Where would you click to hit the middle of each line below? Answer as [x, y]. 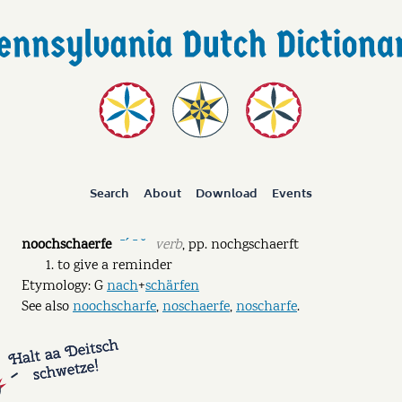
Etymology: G [64, 287]
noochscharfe [114, 308]
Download [226, 194]
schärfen [172, 287]
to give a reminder [115, 267]
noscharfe [267, 308]
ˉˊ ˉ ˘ [133, 244]
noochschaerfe [66, 246]
